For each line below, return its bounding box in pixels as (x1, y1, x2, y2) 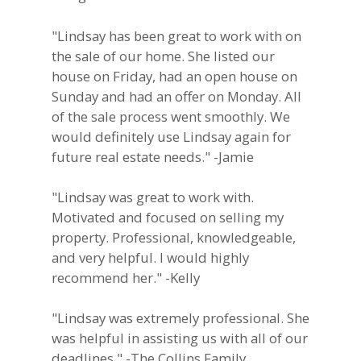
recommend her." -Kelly (51, 268, 200, 287)
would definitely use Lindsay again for (51, 127, 291, 146)
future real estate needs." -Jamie (51, 147, 254, 166)
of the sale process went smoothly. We (51, 106, 290, 126)
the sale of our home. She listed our (51, 46, 275, 65)
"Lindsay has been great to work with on (51, 26, 301, 45)
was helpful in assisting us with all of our (51, 328, 308, 347)
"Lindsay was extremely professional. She (51, 308, 309, 327)
